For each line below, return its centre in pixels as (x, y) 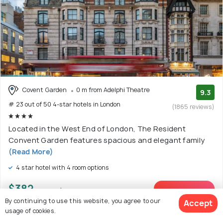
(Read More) (31, 152)
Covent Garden (44, 90)
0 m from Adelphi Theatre (113, 90)
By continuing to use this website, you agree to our (83, 201)
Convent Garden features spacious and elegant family (107, 140)
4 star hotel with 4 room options (62, 168)
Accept (198, 203)
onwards (51, 190)
